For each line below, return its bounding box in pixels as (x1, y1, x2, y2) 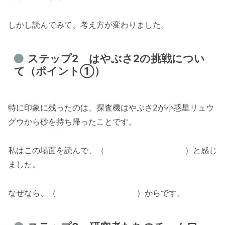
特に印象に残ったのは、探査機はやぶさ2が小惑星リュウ (8, 102, 214, 113)
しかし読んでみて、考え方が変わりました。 (8, 19, 169, 30)
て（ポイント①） (14, 65, 105, 78)
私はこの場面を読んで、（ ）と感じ (8, 145, 217, 156)
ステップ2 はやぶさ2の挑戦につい (27, 52, 205, 65)
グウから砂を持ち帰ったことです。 (8, 117, 137, 127)
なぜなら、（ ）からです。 (8, 187, 185, 198)
